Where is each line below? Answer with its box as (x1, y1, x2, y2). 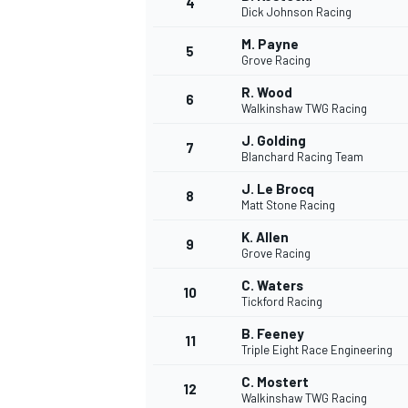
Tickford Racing (241, 294, 322, 310)
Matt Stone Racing (241, 198, 335, 213)
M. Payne (241, 36, 299, 53)
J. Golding (241, 132, 306, 149)
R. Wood (241, 84, 292, 101)
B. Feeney (241, 325, 304, 342)
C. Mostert (241, 373, 309, 391)
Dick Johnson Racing (241, 5, 352, 20)
